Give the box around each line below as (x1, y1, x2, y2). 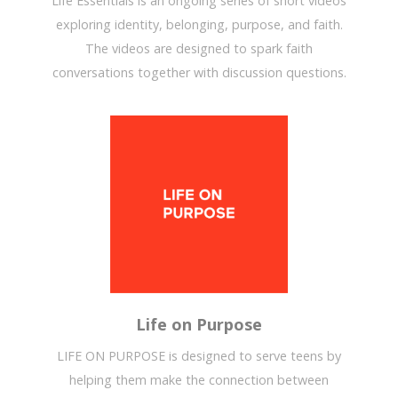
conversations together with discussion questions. (52, 64, 346, 82)
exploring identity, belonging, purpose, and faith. (55, 16, 343, 34)
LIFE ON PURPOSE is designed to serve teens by (57, 347, 341, 365)
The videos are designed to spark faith (85, 40, 313, 58)
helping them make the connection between (69, 371, 329, 389)
